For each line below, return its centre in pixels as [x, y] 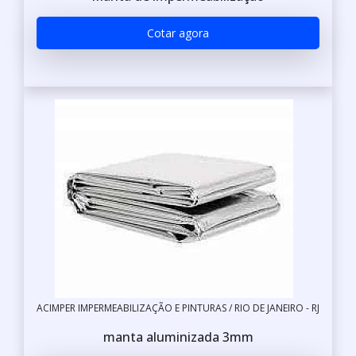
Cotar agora [178, 33]
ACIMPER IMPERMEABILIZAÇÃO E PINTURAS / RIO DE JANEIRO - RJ [178, 308]
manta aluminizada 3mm [178, 337]
